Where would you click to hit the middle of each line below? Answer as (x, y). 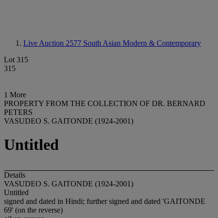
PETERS (18, 112)
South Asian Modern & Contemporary (142, 43)
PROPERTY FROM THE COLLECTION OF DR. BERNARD (105, 103)
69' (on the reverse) (33, 210)
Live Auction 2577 (53, 43)
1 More (15, 95)
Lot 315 (16, 60)
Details (15, 175)
